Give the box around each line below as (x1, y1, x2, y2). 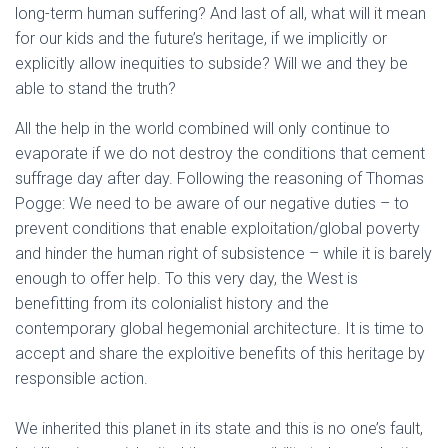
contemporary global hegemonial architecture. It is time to (15, 319, 424, 338)
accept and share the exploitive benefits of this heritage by (15, 344, 425, 363)
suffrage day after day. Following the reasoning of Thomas (15, 169, 424, 188)
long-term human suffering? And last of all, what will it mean (15, 4, 426, 23)
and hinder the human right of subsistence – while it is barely (15, 244, 432, 263)
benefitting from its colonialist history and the (15, 294, 329, 313)
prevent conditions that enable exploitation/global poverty (15, 219, 420, 238)
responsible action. (15, 369, 148, 388)
